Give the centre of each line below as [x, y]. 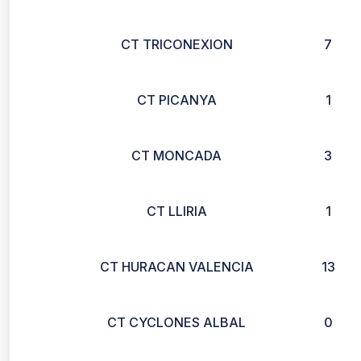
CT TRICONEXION [176, 44]
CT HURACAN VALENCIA [176, 267]
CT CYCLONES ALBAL [176, 322]
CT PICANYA [176, 100]
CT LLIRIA [176, 211]
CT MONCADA [176, 156]
